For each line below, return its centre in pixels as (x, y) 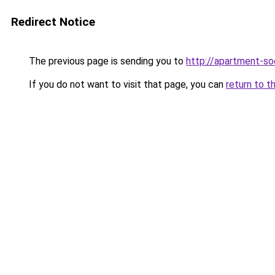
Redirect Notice (53, 22)
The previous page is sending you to (106, 61)
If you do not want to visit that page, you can (126, 84)
